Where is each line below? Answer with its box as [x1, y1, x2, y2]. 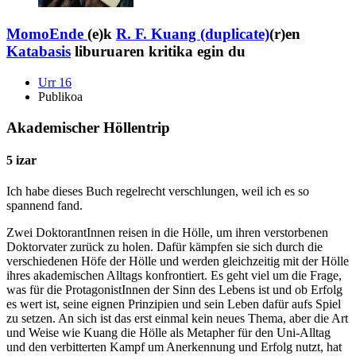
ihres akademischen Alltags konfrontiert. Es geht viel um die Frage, [6, 269, 342, 283]
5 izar [6, 153, 37, 167]
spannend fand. [6, 199, 83, 213]
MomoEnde [6, 25, 83, 43]
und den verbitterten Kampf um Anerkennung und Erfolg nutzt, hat [6, 340, 342, 354]
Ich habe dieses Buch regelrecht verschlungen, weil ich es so [6, 184, 309, 199]
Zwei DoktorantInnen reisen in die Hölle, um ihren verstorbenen [6, 226, 328, 240]
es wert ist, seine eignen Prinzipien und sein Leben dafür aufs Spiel [6, 297, 341, 311]
